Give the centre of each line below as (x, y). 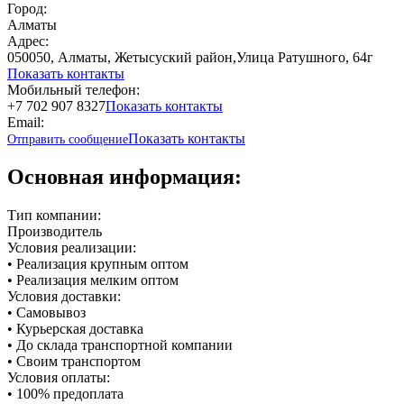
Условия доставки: (64, 296)
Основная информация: (124, 176)
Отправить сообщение (68, 139)
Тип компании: (54, 215)
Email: (26, 122)
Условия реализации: (72, 247)
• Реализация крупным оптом (98, 263)
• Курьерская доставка (75, 328)
